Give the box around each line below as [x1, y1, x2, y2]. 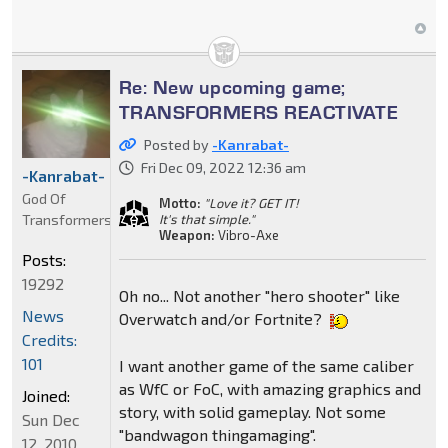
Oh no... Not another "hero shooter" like [118, 286, 400, 306]
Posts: [22, 250, 66, 270]
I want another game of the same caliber [118, 356, 414, 376]
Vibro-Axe [214, 227, 279, 244]
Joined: [22, 386, 70, 406]
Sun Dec [22, 410, 80, 430]
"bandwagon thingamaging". [118, 425, 316, 445]
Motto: [158, 195, 201, 212]
